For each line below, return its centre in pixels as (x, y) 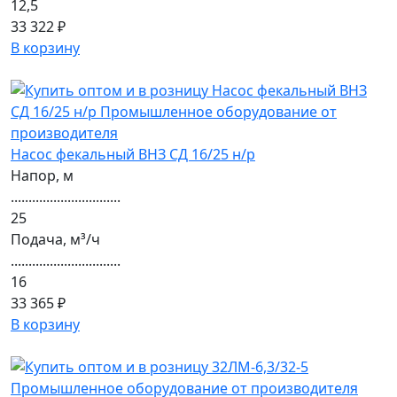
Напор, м (42, 175)
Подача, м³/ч (55, 239)
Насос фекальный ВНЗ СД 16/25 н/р (133, 154)
